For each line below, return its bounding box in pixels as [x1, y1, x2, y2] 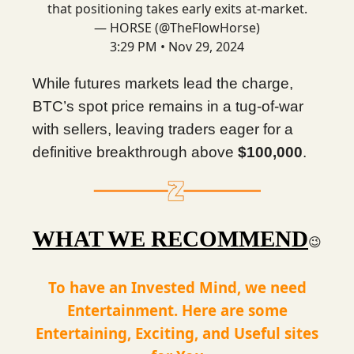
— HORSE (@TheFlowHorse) [94, 19, 260, 36]
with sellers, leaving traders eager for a [32, 121, 293, 137]
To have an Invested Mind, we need [47, 277, 307, 297]
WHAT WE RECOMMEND [32, 226, 308, 251]
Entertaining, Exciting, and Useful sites [36, 323, 318, 343]
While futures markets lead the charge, [32, 75, 293, 92]
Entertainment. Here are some [66, 300, 288, 320]
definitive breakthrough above [32, 144, 238, 160]
